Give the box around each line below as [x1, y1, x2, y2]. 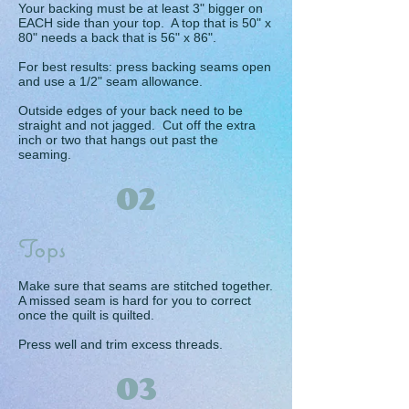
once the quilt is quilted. [18, 308, 154, 322]
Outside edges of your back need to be [18, 103, 243, 118]
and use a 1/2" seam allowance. [18, 74, 203, 89]
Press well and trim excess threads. [18, 337, 223, 351]
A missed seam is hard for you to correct [18, 293, 251, 308]
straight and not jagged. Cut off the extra [18, 118, 256, 132]
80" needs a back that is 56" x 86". [18, 30, 220, 45]
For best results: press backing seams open [18, 59, 271, 74]
